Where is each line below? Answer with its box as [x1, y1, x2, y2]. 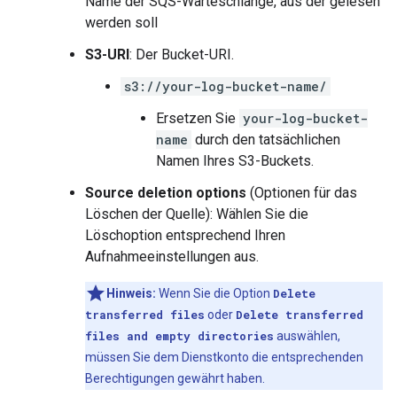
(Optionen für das [246, 184, 357, 201]
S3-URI [85, 46, 129, 63]
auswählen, [274, 329, 340, 343]
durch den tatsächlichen [191, 131, 340, 148]
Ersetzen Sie [156, 110, 239, 127]
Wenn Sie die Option [156, 286, 273, 300]
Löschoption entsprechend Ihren [85, 227, 285, 244]
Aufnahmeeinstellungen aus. [85, 248, 259, 265]
